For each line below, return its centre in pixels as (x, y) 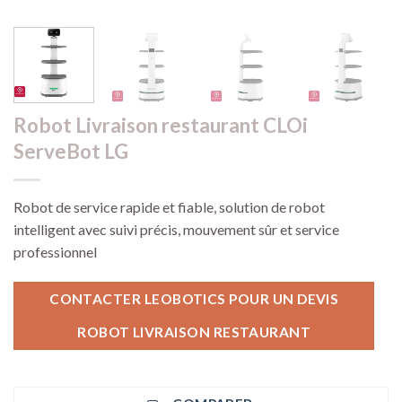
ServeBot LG (71, 151)
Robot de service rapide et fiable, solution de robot (169, 206)
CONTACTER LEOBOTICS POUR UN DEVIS (194, 298)
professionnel (55, 251)
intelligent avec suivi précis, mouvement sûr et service (176, 229)
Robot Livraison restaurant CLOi (161, 125)
